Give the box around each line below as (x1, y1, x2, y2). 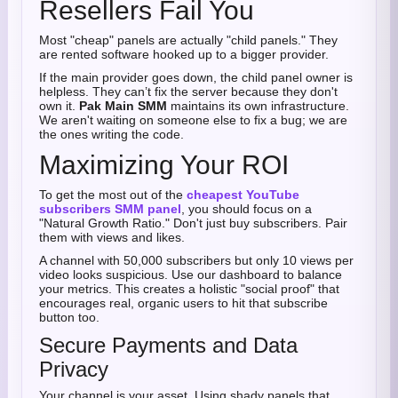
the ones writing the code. (39, 127, 184, 141)
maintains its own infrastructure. (167, 99, 349, 113)
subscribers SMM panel (39, 202, 181, 216)
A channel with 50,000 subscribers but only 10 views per (39, 253, 354, 267)
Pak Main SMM (79, 99, 167, 113)
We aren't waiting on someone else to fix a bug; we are (39, 113, 347, 127)
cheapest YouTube (187, 187, 299, 202)
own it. (39, 99, 79, 113)
